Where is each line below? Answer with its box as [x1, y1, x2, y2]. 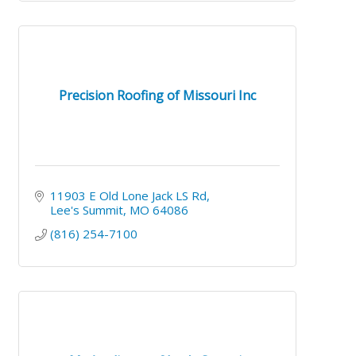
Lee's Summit [49, 201, 123, 218]
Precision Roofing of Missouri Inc [59, 87, 257, 105]
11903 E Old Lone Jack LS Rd [49, 187, 207, 203]
